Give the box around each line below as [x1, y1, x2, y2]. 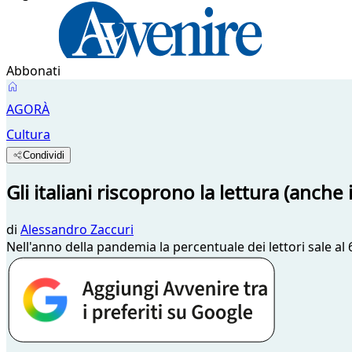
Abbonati [6, 62, 60, 79]
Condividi [23, 149, 65, 161]
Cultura [6, 126, 50, 143]
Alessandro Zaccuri [20, 220, 134, 238]
